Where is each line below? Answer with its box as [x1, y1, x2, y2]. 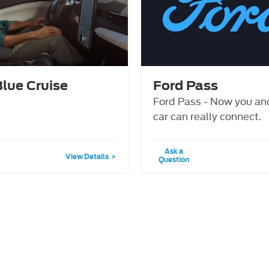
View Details [65, 152, 109, 161]
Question [159, 155, 190, 164]
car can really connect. [153, 107, 261, 123]
